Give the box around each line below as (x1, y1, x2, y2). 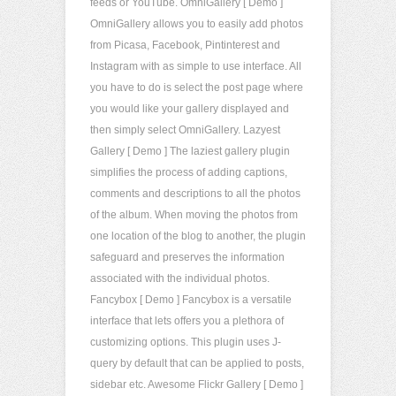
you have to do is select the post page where (90, 81, 303, 94)
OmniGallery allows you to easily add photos (90, 18, 303, 30)
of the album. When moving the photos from (90, 209, 298, 221)
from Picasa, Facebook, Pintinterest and (90, 39, 280, 51)
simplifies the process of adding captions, (90, 166, 287, 179)
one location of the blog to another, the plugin (90, 230, 306, 242)
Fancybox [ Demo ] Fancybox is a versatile (90, 293, 292, 306)
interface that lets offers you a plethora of (90, 315, 284, 327)
